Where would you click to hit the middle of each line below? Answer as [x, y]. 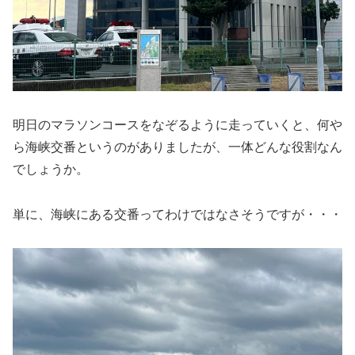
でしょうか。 [51, 169]
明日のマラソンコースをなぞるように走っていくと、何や [177, 124]
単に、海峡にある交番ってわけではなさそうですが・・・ [177, 214]
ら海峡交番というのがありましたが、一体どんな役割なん [177, 147]
